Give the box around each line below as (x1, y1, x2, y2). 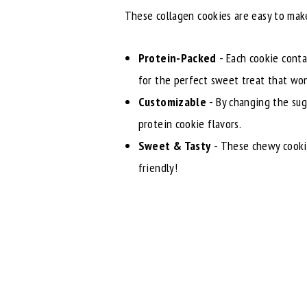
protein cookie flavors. (138, 116, 242, 132)
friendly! (138, 160, 177, 176)
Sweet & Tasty (138, 138, 211, 154)
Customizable (138, 94, 210, 110)
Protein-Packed (138, 50, 217, 66)
